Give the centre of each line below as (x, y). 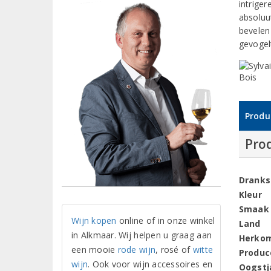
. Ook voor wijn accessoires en (150, 264)
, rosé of (174, 249)
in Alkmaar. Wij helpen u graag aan (142, 235)
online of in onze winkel (166, 220)
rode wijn (137, 249)
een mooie (95, 249)
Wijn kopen (94, 220)
